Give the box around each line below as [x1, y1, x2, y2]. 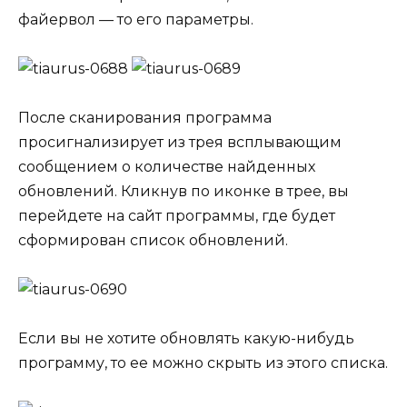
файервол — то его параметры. [18, 10, 253, 28]
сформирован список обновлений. [18, 232, 288, 250]
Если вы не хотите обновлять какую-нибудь [18, 330, 354, 348]
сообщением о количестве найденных [18, 158, 315, 176]
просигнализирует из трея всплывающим [18, 134, 342, 152]
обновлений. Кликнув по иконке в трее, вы [18, 183, 349, 201]
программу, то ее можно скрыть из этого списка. [18, 354, 388, 372]
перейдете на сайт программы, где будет [18, 207, 335, 225]
